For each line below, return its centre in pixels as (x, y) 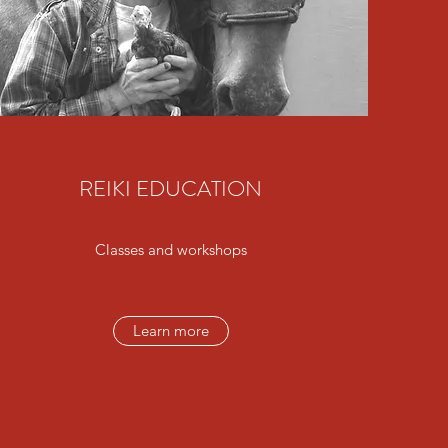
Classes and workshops (170, 249)
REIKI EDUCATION (171, 188)
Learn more (170, 330)
